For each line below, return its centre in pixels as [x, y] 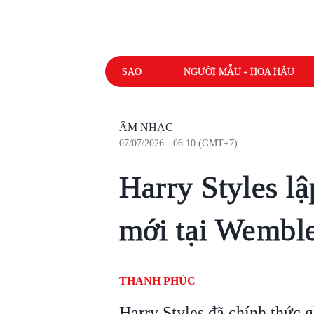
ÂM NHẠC [146, 127]
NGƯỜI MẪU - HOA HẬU [239, 71]
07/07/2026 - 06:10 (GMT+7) [178, 143]
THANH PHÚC [157, 281]
